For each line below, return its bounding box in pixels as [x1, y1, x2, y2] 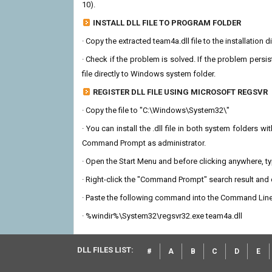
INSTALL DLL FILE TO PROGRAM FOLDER [93, 18, 241, 27]
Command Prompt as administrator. [82, 138, 206, 148]
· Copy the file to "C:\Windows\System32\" [82, 106, 229, 115]
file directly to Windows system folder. [82, 69, 216, 78]
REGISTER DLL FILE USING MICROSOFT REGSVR [93, 87, 268, 97]
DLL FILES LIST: [77, 245, 134, 254]
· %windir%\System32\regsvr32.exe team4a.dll [82, 211, 242, 220]
